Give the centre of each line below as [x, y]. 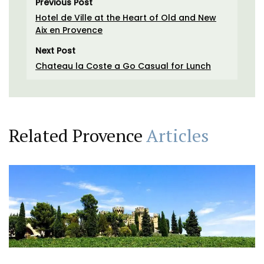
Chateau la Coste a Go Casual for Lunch [123, 66]
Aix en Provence [69, 30]
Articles [177, 135]
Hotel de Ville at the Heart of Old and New [126, 17]
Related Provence [77, 135]
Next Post [55, 50]
